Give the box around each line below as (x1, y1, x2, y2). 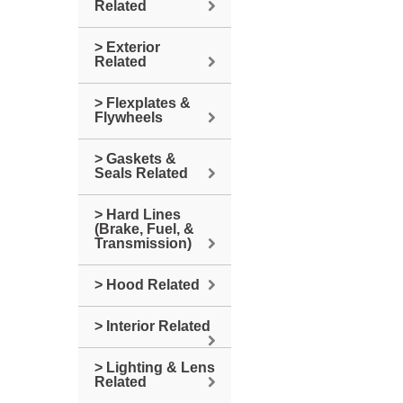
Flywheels (94, 110, 163, 125)
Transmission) (94, 236, 192, 251)
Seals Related (94, 166, 188, 181)
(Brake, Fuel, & (94, 221, 194, 237)
